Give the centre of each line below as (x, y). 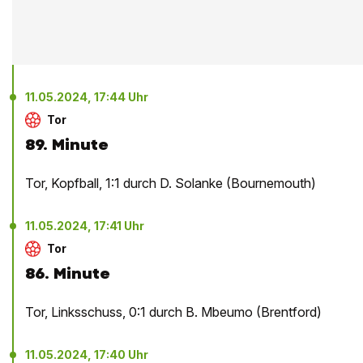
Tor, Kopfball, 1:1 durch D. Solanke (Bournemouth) (171, 184)
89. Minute (67, 145)
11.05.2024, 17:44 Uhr (87, 97)
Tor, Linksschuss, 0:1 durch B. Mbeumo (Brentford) (173, 312)
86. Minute (68, 274)
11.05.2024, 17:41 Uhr (85, 226)
